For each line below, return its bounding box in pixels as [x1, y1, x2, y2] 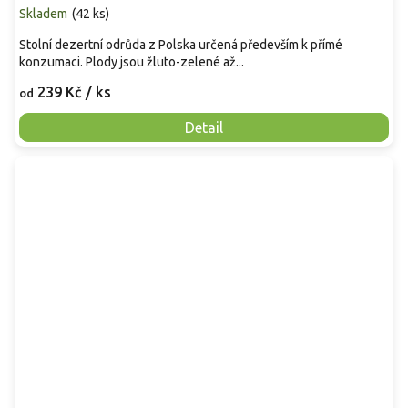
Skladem [19, 5, 67, 21]
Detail [185, 118, 223, 136]
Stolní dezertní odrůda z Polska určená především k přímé [19, 36, 342, 52]
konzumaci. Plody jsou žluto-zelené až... [19, 54, 244, 69]
